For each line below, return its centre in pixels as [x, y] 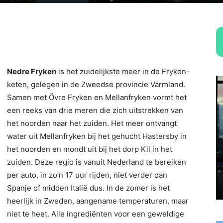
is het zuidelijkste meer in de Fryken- [123, 71]
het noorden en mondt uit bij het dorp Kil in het [90, 149]
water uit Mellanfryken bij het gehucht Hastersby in [97, 136]
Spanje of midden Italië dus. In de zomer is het [88, 188]
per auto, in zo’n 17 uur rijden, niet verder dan [87, 175]
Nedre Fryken [32, 71]
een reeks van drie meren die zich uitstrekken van [95, 110]
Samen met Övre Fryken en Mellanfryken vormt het [97, 97]
